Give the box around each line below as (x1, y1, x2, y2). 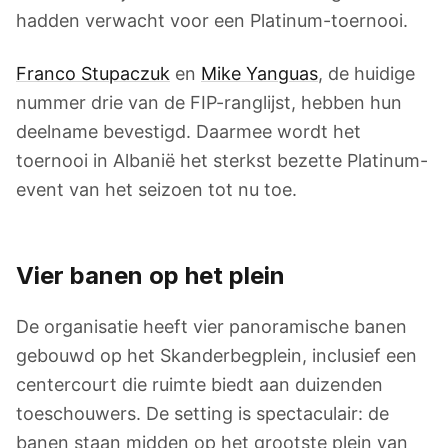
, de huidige (318, 63, 415, 84)
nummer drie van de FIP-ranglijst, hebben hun (16, 92, 402, 113)
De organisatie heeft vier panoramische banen (16, 316, 407, 337)
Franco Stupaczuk (16, 63, 170, 84)
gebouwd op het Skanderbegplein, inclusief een (16, 345, 417, 366)
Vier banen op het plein (16, 261, 285, 290)
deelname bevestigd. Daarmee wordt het (16, 121, 361, 142)
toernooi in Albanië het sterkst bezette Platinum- (16, 150, 428, 171)
